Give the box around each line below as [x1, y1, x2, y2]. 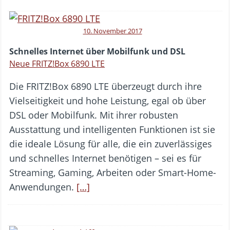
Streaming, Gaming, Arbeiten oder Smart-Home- [9, 166, 216, 179]
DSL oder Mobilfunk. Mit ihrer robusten [9, 108, 178, 121]
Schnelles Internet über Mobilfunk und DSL [9, 45, 185, 57]
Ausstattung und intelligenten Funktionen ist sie [9, 123, 215, 136]
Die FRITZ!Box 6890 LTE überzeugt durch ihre [9, 80, 202, 92]
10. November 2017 [83, 26, 142, 35]
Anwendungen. [9, 180, 76, 193]
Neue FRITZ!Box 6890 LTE [9, 57, 105, 69]
